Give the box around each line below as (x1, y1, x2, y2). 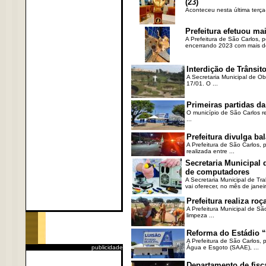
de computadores (185, 167, 249, 176)
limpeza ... (186, 212, 214, 218)
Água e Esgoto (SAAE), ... (186, 244, 259, 251)
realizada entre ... (186, 148, 235, 154)
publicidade (91, 244, 123, 251)
